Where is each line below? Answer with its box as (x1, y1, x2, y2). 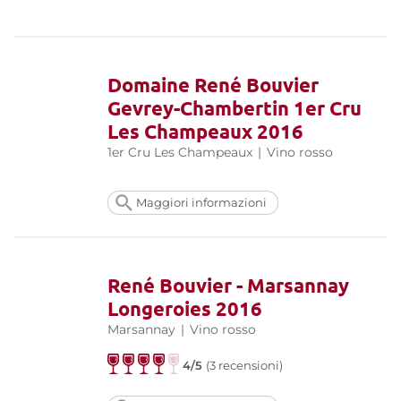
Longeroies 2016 (107, 295, 262, 320)
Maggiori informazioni (136, 195, 267, 209)
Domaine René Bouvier (107, 72, 319, 97)
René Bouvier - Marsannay (107, 272, 349, 297)
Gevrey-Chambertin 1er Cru (107, 95, 362, 120)
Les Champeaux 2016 (107, 118, 303, 143)
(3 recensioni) (206, 358, 284, 372)
